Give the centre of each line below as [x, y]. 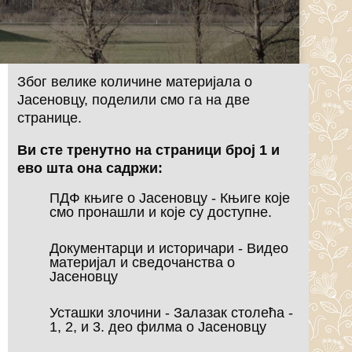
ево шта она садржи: [90, 168]
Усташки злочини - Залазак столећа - [172, 312]
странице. [50, 117]
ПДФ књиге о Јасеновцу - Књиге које [170, 198]
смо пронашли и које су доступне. [161, 213]
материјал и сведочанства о [143, 262]
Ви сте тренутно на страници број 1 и [149, 150]
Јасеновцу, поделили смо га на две [134, 99]
